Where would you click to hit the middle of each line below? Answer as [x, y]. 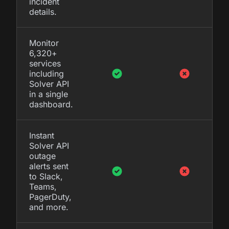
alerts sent [49, 166]
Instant [42, 135]
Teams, [43, 186]
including [47, 73]
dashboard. [51, 104]
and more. [49, 207]
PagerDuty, [50, 197]
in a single [49, 94]
